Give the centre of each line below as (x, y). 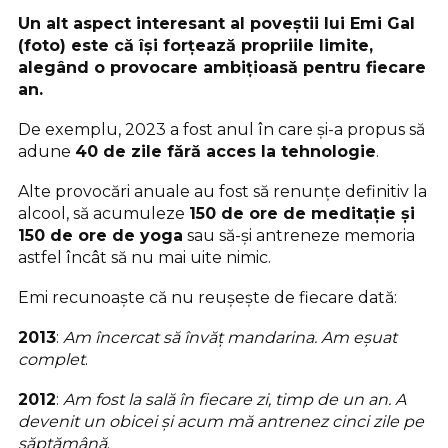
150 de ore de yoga (100, 235)
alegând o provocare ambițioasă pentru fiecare (222, 67)
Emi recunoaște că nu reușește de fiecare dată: (207, 297)
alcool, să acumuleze (103, 213)
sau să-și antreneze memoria (299, 235)
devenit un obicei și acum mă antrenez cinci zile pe (221, 421)
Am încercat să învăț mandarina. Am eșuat (230, 337)
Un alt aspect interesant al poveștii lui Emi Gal (216, 23)
